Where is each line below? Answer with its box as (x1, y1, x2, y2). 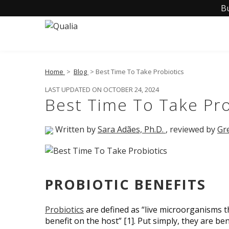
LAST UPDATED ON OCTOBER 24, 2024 (45, 85, 159, 94)
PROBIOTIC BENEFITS (45, 174, 206, 194)
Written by (53, 124, 98, 135)
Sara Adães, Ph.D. (98, 124, 166, 135)
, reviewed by (166, 124, 217, 135)
